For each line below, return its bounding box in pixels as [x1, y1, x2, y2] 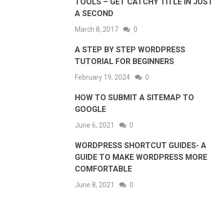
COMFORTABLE [75, 164, 132, 174]
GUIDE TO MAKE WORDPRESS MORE [75, 152, 208, 162]
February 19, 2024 [75, 73, 131, 81]
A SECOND [75, 8, 114, 18]
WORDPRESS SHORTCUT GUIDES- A [75, 140, 207, 150]
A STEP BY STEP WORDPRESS [75, 44, 186, 54]
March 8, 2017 [75, 25, 119, 33]
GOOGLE [75, 104, 107, 114]
